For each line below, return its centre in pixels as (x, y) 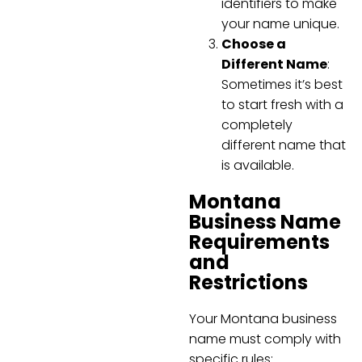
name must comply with (265, 339)
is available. (258, 165)
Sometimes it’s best (282, 84)
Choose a (254, 44)
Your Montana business (263, 318)
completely (257, 124)
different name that (284, 145)
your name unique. (280, 23)
